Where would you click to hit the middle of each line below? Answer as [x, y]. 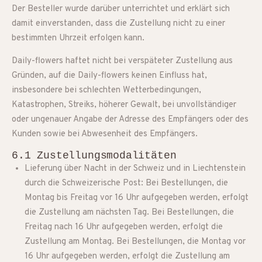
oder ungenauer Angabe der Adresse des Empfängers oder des [130, 120]
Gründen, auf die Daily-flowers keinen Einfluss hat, [109, 76]
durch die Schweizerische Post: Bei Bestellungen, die [126, 183]
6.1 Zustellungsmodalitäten [94, 156]
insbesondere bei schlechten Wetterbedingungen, [106, 90]
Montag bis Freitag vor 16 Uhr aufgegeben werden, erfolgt [137, 198]
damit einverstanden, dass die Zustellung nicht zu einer [118, 24]
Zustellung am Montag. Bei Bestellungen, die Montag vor [135, 242]
